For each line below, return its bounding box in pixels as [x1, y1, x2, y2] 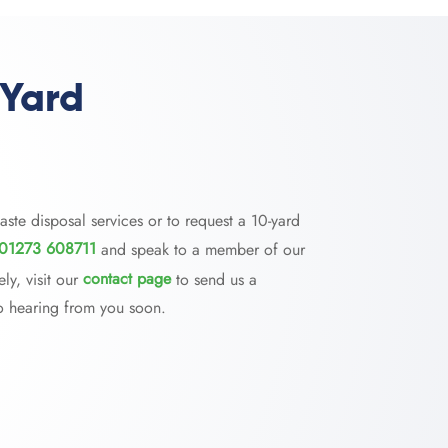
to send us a [171, 267, 257, 291]
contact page [83, 267, 171, 291]
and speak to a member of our [96, 237, 305, 261]
